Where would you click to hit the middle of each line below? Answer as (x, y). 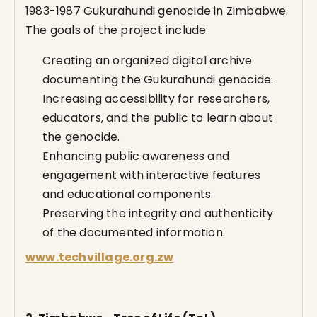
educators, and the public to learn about (158, 118)
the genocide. (81, 137)
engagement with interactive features (152, 175)
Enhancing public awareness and (136, 156)
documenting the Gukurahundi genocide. (158, 80)
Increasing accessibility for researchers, (156, 99)
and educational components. (128, 194)
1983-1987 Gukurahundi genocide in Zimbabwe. (157, 11)
